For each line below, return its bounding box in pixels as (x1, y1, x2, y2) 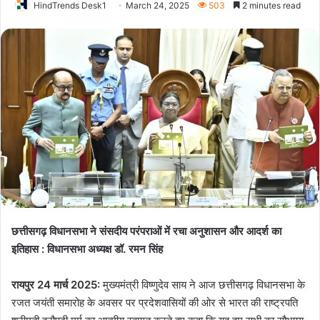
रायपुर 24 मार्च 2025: (11, 278, 100, 292)
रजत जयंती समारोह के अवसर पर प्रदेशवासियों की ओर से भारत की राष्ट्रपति (11, 296, 298, 310)
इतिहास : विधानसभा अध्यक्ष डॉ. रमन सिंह (11, 242, 163, 256)
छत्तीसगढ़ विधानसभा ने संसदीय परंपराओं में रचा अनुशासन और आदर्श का (11, 224, 281, 239)
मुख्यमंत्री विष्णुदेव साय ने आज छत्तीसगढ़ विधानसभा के (100, 278, 305, 292)
